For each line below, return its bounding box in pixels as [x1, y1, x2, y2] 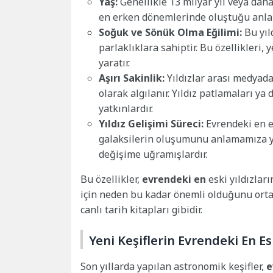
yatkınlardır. [99, 101, 153, 115]
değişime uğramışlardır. [99, 147, 207, 161]
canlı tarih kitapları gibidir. [80, 202, 202, 216]
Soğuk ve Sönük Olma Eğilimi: [99, 25, 242, 39]
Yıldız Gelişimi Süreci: [99, 116, 204, 130]
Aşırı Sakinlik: [99, 71, 165, 85]
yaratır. [99, 55, 130, 69]
